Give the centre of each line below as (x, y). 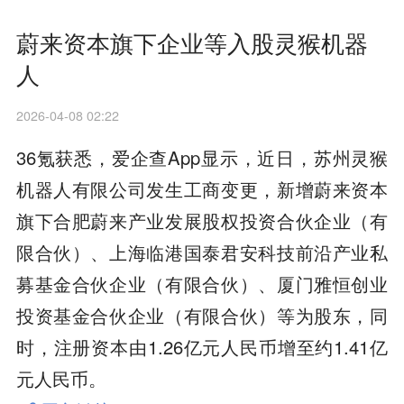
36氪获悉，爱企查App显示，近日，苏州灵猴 (202, 157)
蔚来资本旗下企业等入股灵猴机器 (192, 42)
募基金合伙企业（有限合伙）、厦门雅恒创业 (202, 283)
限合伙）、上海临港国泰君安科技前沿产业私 (202, 252)
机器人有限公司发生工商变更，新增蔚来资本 (202, 188)
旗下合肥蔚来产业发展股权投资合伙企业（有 (202, 220)
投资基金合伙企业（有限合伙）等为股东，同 (202, 315)
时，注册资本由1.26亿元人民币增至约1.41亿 (202, 346)
